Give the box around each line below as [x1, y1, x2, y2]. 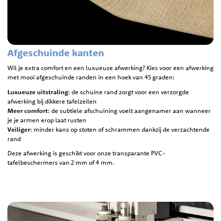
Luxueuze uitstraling [7, 87, 68, 96]
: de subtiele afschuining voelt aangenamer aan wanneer [48, 106, 211, 114]
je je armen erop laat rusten [7, 115, 86, 124]
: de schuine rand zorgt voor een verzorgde [68, 87, 189, 96]
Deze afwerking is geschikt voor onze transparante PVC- [7, 149, 165, 157]
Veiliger [7, 125, 30, 133]
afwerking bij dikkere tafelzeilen [7, 97, 97, 105]
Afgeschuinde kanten [7, 46, 104, 59]
